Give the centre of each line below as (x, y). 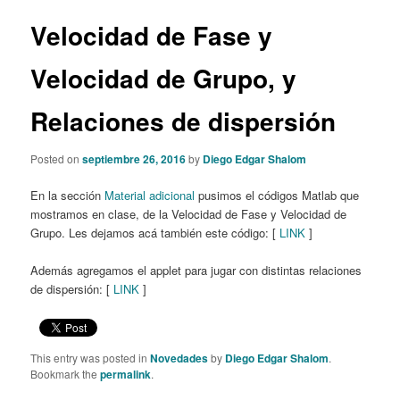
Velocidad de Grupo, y (164, 79)
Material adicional (150, 195)
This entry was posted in (91, 357)
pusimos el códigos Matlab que (277, 195)
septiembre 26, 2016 (134, 158)
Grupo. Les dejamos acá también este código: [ (155, 232)
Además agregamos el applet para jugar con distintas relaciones (196, 270)
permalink (126, 374)
